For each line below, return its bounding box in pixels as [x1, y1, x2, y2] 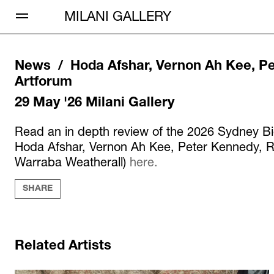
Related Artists [15, 240, 111, 253]
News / [15, 60, 70, 73]
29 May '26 [15, 97, 82, 110]
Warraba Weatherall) [15, 155, 130, 169]
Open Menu [7, 2, 58, 13]
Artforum [15, 76, 72, 89]
